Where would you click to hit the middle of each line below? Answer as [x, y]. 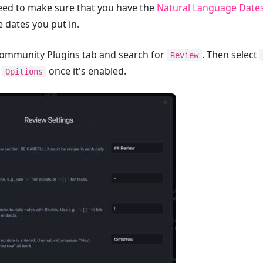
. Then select [231, 54]
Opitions [24, 71]
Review [184, 55]
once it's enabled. [86, 71]
